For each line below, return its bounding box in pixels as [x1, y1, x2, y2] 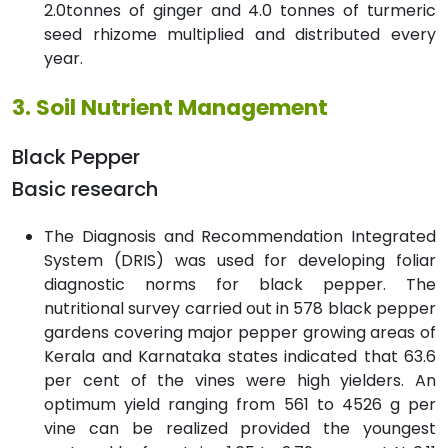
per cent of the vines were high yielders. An [44, 368, 436, 392]
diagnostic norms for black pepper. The [44, 272, 436, 296]
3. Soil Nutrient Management [12, 91, 328, 123]
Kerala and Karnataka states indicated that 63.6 [44, 344, 436, 368]
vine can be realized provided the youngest [44, 416, 436, 440]
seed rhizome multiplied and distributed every [44, 22, 436, 46]
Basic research [12, 174, 158, 203]
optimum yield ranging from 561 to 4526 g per [44, 392, 436, 416]
